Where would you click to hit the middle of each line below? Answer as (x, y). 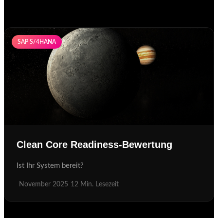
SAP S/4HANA (37, 42)
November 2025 (44, 185)
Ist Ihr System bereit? (50, 166)
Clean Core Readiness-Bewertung (94, 145)
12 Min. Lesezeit (95, 185)
